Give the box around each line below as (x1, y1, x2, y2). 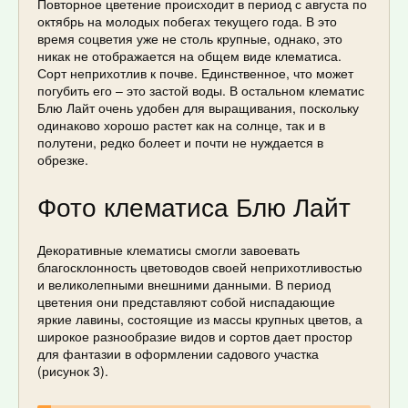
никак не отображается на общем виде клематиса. (37, 46, 342, 65)
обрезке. (37, 149, 88, 168)
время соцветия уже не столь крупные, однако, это (37, 28, 342, 47)
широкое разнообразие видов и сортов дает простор (37, 327, 352, 346)
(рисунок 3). (37, 362, 108, 381)
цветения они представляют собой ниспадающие (37, 292, 335, 311)
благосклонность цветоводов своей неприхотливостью (37, 258, 362, 277)
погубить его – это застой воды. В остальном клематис (37, 80, 364, 99)
